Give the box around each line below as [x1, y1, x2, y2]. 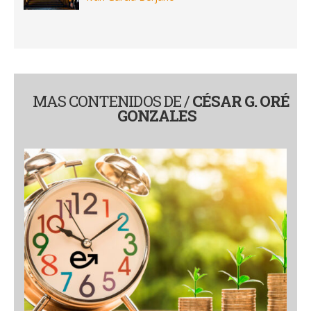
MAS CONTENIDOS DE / [32, 91, 190, 112]
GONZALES [117, 106, 196, 126]
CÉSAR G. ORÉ [189, 91, 289, 112]
